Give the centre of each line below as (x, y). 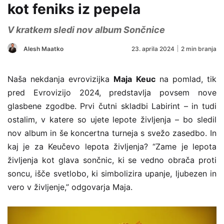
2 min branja (199, 48)
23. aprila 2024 (153, 48)
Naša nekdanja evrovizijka (61, 79)
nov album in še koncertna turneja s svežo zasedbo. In (112, 133)
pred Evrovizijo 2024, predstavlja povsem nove (112, 92)
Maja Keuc (134, 79)
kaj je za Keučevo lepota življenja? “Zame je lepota (112, 146)
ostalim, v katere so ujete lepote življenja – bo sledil (112, 119)
